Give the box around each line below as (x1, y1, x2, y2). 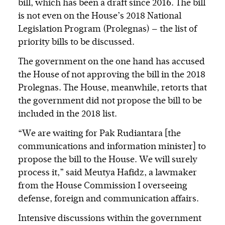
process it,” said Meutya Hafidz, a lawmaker (18, 168, 197, 178)
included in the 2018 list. (18, 109, 117, 119)
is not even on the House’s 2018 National (18, 12, 181, 21)
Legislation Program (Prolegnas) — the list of (18, 25, 197, 34)
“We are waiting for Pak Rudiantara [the (18, 129, 181, 139)
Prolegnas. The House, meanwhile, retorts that (18, 83, 207, 93)
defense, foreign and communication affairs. (18, 194, 199, 204)
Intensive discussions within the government (18, 214, 201, 223)
